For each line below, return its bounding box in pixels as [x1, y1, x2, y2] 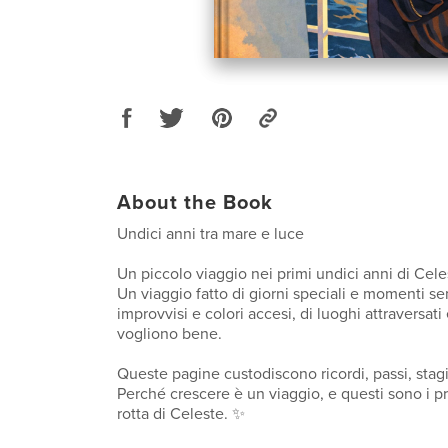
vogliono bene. [117, 323, 222, 344]
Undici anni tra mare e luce [117, 223, 304, 244]
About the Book [117, 190, 273, 215]
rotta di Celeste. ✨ [117, 403, 245, 424]
